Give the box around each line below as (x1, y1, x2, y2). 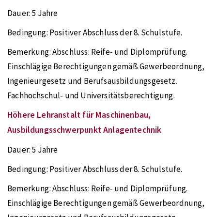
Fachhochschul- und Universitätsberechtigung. (7, 90, 175, 101)
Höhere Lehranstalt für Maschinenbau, (7, 109, 151, 120)
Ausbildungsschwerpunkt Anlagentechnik (7, 124, 162, 135)
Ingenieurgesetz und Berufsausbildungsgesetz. (7, 76, 177, 86)
